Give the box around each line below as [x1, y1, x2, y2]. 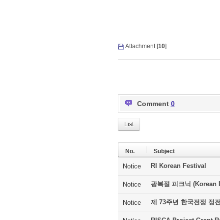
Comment [137, 100, 171, 108]
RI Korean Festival [150, 162, 206, 170]
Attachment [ [125, 43, 158, 50]
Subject [153, 148, 175, 155]
